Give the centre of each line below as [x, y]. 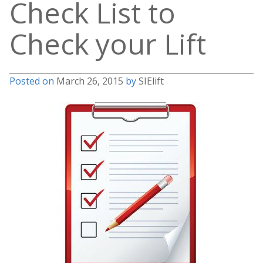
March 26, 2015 [90, 81]
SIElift [151, 81]
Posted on [33, 81]
